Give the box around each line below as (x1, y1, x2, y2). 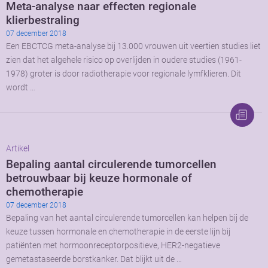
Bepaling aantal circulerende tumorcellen (6, 157, 217, 171)
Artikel (6, 143, 29, 154)
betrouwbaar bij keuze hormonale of (6, 170, 192, 185)
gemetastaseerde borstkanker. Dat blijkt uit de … (6, 254, 182, 264)
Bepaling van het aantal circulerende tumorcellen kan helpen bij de (6, 212, 248, 223)
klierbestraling (6, 13, 80, 27)
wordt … (6, 82, 35, 93)
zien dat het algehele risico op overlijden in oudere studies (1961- (6, 54, 242, 65)
